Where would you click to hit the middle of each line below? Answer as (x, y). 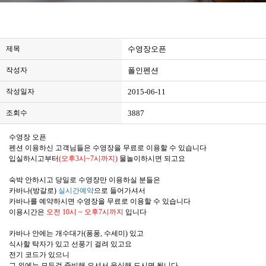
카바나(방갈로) (34, 191)
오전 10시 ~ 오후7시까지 (86, 212)
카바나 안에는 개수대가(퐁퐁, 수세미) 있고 (76, 233)
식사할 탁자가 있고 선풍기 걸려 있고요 (70, 244)
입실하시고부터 (34, 159)
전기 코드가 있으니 (39, 255)
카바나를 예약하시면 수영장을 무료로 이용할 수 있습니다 (100, 201)
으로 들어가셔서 (120, 191)
